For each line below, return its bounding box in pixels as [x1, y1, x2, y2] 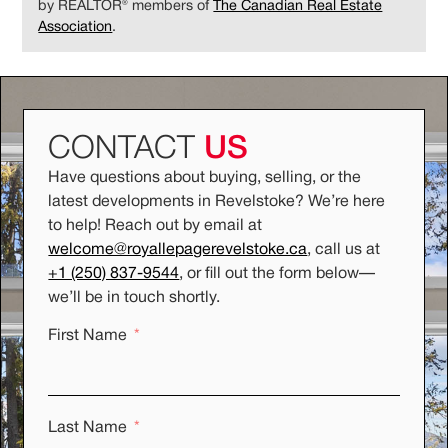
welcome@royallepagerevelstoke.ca [48, 242, 308, 257]
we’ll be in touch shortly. [48, 290, 225, 305]
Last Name [48, 421, 128, 436]
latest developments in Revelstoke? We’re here [48, 194, 386, 209]
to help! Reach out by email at [48, 218, 263, 233]
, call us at [307, 242, 381, 257]
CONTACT [48, 134, 205, 164]
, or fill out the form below [179, 266, 360, 281]
